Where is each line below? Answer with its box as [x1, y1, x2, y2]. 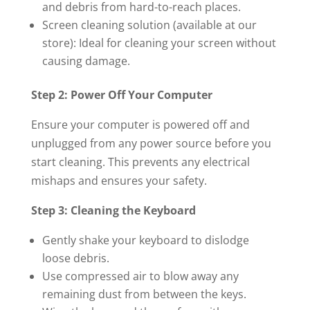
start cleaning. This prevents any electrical [30, 154, 250, 170]
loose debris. [42, 250, 109, 266]
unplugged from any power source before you [30, 136, 271, 151]
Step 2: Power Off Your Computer [30, 87, 212, 102]
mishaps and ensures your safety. [30, 173, 207, 188]
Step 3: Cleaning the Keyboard [30, 203, 196, 218]
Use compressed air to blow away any [42, 268, 239, 284]
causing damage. [42, 53, 130, 69]
